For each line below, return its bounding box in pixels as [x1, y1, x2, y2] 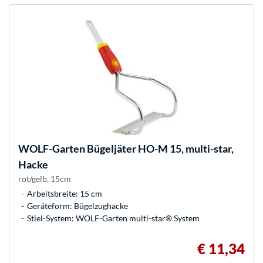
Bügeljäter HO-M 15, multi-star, [85, 142, 234, 156]
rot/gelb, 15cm [18, 174, 71, 184]
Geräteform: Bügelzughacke [27, 201, 128, 211]
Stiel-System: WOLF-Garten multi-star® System [27, 213, 200, 224]
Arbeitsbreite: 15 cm [27, 188, 102, 199]
